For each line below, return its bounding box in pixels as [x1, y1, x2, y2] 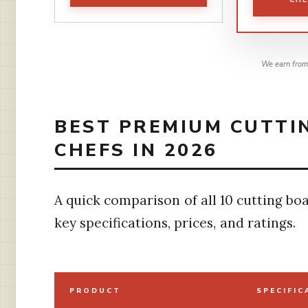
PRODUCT [69, 286, 121, 296]
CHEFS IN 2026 [54, 137, 218, 162]
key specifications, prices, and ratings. [54, 214, 296, 232]
